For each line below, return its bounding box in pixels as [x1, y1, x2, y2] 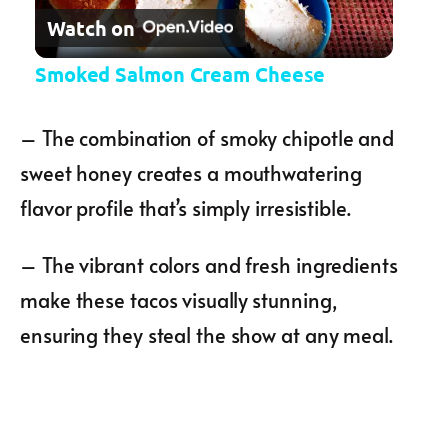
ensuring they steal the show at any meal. [20, 321, 393, 350]
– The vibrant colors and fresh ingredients [20, 251, 398, 280]
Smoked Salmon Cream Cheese [34, 61, 326, 88]
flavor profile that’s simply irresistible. [20, 194, 351, 223]
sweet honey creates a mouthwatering [20, 159, 362, 188]
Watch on [46, 14, 136, 41]
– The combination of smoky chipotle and [20, 124, 395, 153]
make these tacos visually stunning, [20, 286, 338, 315]
